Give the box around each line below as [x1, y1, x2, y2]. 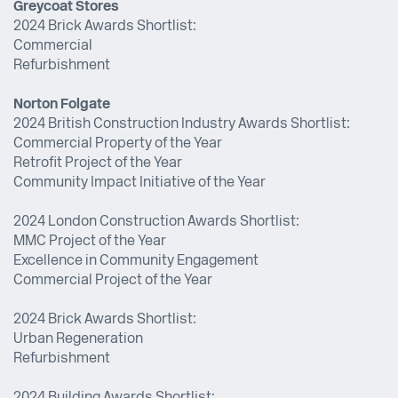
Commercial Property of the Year [13, 137, 222, 152]
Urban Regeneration [13, 332, 143, 347]
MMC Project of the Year [13, 235, 166, 250]
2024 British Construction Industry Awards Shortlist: [13, 117, 350, 132]
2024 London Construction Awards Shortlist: [13, 215, 299, 230]
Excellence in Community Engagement [13, 254, 259, 269]
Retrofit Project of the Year [13, 156, 182, 171]
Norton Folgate [13, 98, 110, 113]
